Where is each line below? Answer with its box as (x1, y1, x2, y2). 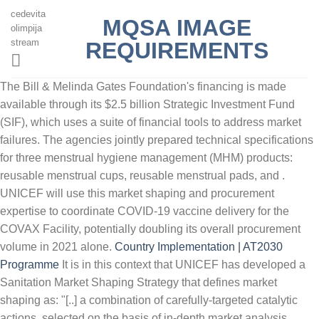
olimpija (11, 23, 42, 33)
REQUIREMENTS (85, 37, 268, 63)
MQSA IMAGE (103, 14, 251, 41)
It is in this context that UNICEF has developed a (59, 258, 305, 271)
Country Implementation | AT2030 (115, 241, 283, 253)
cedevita (11, 9, 46, 19)
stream (11, 37, 39, 48)
